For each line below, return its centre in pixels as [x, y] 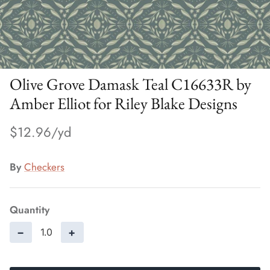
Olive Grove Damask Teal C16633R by [130, 84]
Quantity [30, 209]
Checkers [44, 167]
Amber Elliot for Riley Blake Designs [124, 104]
